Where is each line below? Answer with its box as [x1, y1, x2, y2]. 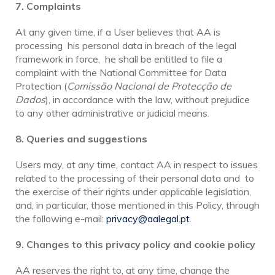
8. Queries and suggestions [15, 132, 147, 145]
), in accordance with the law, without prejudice [45, 93, 250, 106]
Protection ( [15, 79, 67, 92]
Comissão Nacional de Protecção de [67, 79, 231, 92]
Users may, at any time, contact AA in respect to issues [15, 158, 258, 171]
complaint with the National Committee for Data [15, 66, 227, 79]
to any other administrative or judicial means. [15, 106, 209, 119]
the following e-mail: [15, 212, 106, 225]
